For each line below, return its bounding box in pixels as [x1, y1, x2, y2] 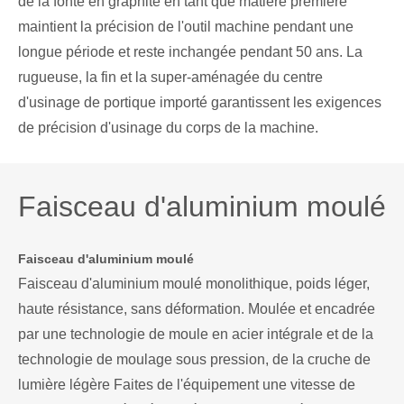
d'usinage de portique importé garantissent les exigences [18, 95, 381, 111]
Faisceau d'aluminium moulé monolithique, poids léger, [18, 276, 370, 292]
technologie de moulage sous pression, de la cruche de [18, 352, 371, 368]
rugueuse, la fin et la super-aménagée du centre [18, 69, 323, 86]
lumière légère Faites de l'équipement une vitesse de [18, 377, 355, 393]
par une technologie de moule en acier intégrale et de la [18, 326, 373, 343]
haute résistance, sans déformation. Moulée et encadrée [18, 301, 375, 317]
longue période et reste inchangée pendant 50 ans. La [18, 44, 363, 60]
